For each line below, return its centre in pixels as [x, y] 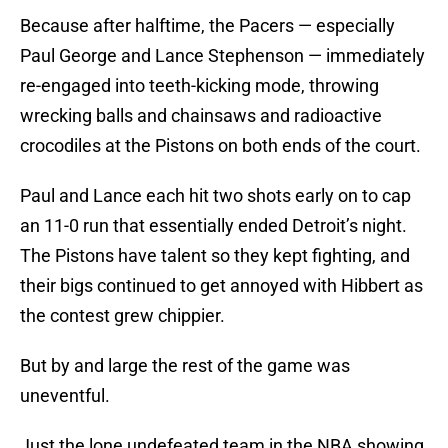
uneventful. [65, 396]
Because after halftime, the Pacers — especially [207, 26]
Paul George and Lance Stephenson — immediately [222, 56]
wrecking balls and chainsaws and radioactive [201, 116]
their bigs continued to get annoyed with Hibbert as [221, 286]
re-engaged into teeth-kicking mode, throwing [199, 86]
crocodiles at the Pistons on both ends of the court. [220, 146]
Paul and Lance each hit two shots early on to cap [215, 196]
